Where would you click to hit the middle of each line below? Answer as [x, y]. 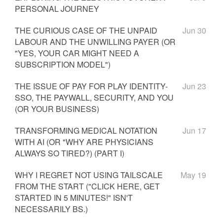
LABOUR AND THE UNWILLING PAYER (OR [95, 42]
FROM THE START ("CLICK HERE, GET [87, 186]
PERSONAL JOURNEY [57, 9]
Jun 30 [194, 30]
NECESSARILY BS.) [51, 209]
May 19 [193, 175]
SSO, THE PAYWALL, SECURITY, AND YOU [94, 97]
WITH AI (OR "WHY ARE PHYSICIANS [84, 142]
